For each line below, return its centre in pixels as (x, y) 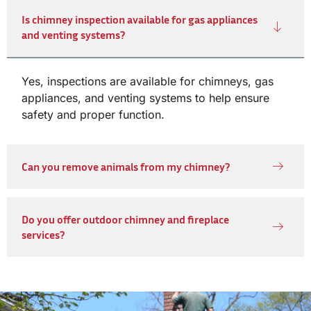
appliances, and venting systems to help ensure (145, 98)
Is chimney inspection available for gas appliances (140, 19)
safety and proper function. (93, 114)
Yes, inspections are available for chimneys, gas (148, 81)
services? (43, 234)
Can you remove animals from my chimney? (126, 166)
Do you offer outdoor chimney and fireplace (125, 219)
